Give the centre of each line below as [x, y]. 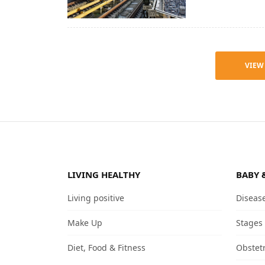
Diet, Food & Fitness [106, 247]
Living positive [96, 198]
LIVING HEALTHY [104, 174]
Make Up [85, 222]
